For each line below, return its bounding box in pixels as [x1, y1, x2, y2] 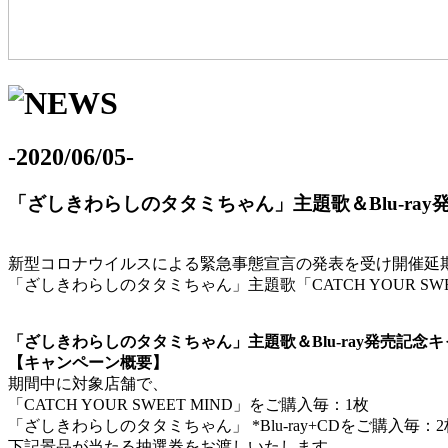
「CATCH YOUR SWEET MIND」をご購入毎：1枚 [8, 395, 369, 413]
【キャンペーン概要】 [8, 353, 168, 371]
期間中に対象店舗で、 [8, 374, 168, 392]
